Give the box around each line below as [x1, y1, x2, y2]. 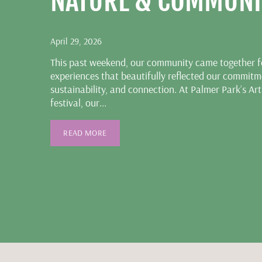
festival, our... [50, 96, 106, 110]
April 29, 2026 [50, 35, 102, 47]
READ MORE [63, 127, 107, 139]
